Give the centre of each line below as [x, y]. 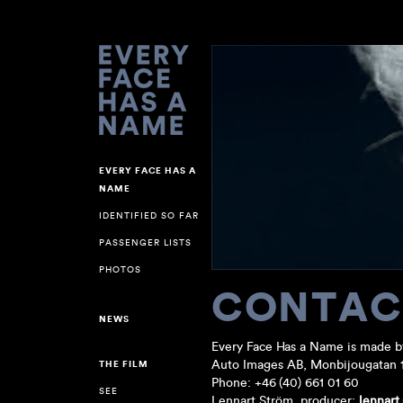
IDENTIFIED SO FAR [148, 215]
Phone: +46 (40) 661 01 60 [285, 382]
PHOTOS [120, 269]
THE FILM [123, 364]
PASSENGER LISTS [145, 242]
